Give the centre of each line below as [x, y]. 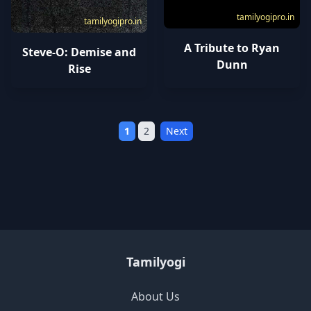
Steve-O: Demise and [79, 52]
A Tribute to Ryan [232, 48]
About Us [155, 297]
